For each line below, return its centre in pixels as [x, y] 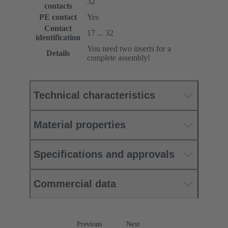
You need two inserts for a [129, 49]
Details [58, 53]
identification [58, 38]
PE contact [58, 17]
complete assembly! [119, 58]
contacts [58, 6]
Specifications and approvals [104, 154]
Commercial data [75, 184]
